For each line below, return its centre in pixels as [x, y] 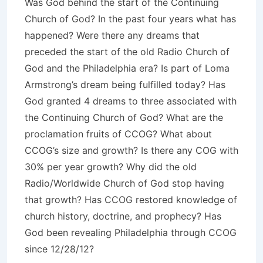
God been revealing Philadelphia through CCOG [131, 232]
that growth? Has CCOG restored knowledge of [131, 200]
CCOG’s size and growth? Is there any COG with [131, 150]
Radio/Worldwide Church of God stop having [124, 183]
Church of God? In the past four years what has [130, 19]
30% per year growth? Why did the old [111, 167]
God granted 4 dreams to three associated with [131, 101]
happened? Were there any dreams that [112, 35]
